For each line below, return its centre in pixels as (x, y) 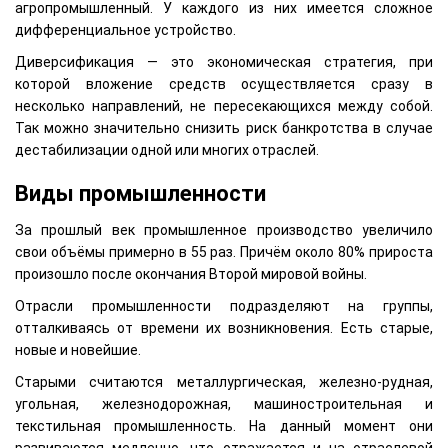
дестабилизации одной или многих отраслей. (167, 149)
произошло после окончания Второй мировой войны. (191, 273)
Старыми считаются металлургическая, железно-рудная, (224, 381)
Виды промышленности (140, 193)
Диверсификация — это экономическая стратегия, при (224, 61)
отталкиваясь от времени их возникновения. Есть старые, (224, 327)
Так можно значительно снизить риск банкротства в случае (224, 127)
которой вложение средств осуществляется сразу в (224, 83)
